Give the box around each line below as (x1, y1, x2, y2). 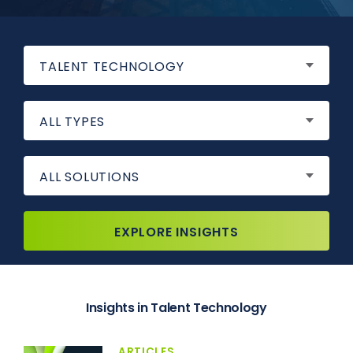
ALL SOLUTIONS (39, 167, 139, 186)
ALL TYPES (39, 112, 106, 131)
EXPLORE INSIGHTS (114, 222, 239, 241)
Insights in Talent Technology (86, 298, 267, 317)
